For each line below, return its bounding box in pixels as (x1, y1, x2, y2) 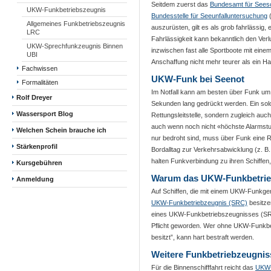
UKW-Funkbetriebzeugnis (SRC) (151, 199, 247, 206)
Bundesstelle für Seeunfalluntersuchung (151, 12, 267, 19)
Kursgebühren (16, 159, 62, 166)
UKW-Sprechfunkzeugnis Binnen (27, 42, 123, 50)
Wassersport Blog (16, 110, 73, 117)
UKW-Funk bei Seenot (151, 74, 244, 84)
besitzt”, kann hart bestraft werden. (151, 233, 254, 241)
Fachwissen (22, 65, 57, 72)
